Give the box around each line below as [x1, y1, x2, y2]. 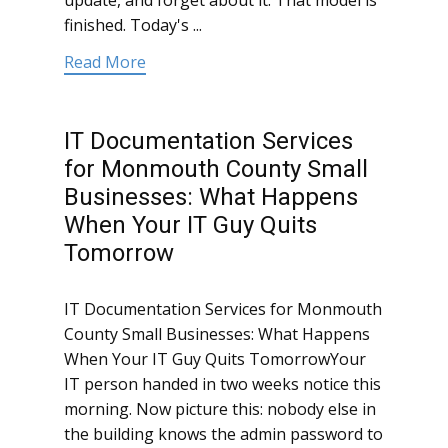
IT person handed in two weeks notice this [64, 373, 381, 396]
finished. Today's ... [64, 14, 202, 37]
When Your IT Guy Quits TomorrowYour [64, 348, 366, 371]
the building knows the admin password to [64, 423, 383, 446]
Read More [64, 51, 146, 74]
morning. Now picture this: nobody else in [64, 398, 376, 421]
